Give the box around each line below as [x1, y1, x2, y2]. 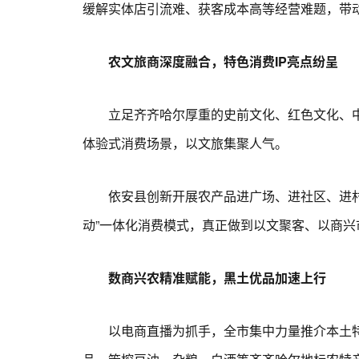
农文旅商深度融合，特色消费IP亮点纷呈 [83, 52, 338, 71]
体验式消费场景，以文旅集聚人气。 [83, 134, 288, 152]
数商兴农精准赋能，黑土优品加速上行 [83, 268, 326, 287]
